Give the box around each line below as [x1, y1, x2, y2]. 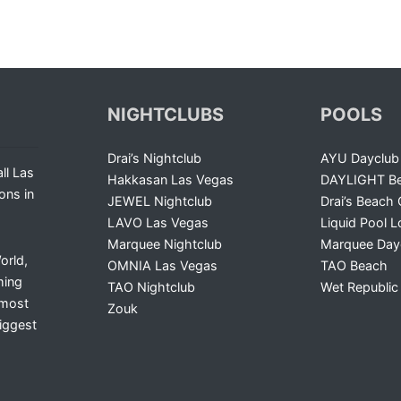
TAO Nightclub [107, 279, 196, 294]
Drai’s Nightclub [107, 150, 202, 166]
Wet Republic [320, 279, 398, 294]
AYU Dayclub [320, 150, 399, 166]
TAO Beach [320, 258, 388, 273]
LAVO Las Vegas [107, 215, 209, 230]
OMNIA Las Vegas [107, 258, 218, 273]
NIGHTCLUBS [107, 104, 225, 125]
